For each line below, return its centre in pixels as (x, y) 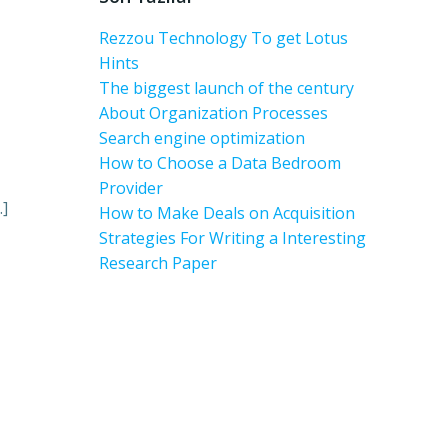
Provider (131, 188)
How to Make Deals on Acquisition (227, 213)
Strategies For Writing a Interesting (232, 238)
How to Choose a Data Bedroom (220, 163)
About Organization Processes (213, 113)
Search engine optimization (202, 138)
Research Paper (158, 263)
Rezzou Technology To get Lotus (223, 38)
